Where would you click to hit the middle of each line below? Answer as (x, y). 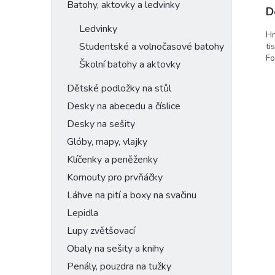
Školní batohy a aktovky (130, 64)
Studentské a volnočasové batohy (152, 47)
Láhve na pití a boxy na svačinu (132, 195)
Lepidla (83, 213)
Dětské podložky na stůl (119, 88)
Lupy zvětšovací (101, 231)
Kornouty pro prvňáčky (115, 177)
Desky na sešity (101, 124)
